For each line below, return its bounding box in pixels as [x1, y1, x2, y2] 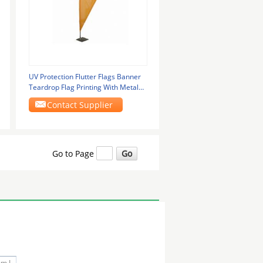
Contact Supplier [47, 99, 113, 110]
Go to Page [52, 147, 96, 159]
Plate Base [28, 93, 63, 103]
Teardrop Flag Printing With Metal [28, 82, 139, 92]
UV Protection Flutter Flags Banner [28, 72, 141, 82]
